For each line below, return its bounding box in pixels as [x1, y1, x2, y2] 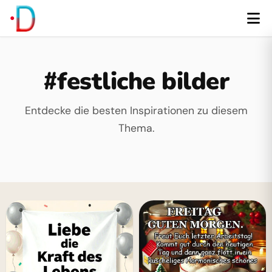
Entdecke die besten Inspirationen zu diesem [24, 104, 248, 117]
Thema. [118, 121, 154, 135]
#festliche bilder [42, 65, 229, 98]
